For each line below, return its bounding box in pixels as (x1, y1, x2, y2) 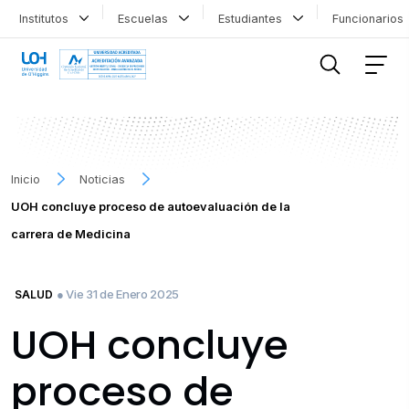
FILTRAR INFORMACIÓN (28, 23, 144, 36)
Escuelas (118, 11, 176, 26)
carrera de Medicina (11, 226, 131, 241)
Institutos (18, 11, 76, 26)
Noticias (79, 172, 126, 186)
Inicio (11, 172, 40, 186)
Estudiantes (217, 11, 289, 26)
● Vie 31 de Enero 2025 (57, 286, 179, 301)
